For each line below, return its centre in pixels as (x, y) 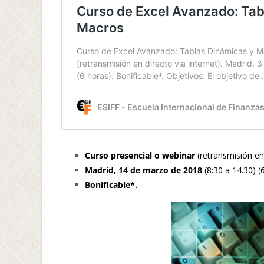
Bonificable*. (111, 185)
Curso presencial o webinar (141, 155)
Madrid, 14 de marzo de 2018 (143, 170)
